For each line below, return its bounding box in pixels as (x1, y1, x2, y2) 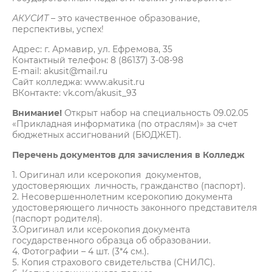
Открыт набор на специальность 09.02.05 (62, 107, 248, 118)
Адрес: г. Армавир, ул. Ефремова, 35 (12, 43, 194, 55)
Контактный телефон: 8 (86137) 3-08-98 (12, 54, 183, 66)
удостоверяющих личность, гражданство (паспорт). (12, 180, 245, 191)
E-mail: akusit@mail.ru (12, 65, 124, 76)
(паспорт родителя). (12, 212, 102, 224)
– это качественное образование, (49, 12, 200, 24)
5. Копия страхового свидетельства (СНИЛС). (12, 256, 215, 268)
